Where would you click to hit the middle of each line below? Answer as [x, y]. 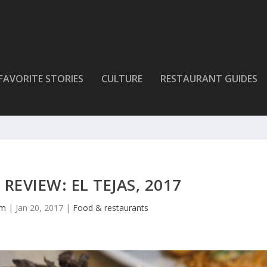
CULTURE [122, 78]
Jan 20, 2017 [39, 207]
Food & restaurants [110, 207]
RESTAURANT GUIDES [209, 78]
